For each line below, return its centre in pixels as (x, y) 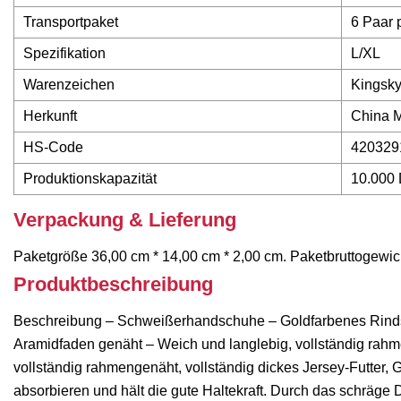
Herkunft (50, 116)
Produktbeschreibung (113, 285)
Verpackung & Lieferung (125, 220)
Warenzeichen (69, 85)
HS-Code (53, 148)
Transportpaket (71, 22)
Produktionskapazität (90, 179)
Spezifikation (64, 54)
